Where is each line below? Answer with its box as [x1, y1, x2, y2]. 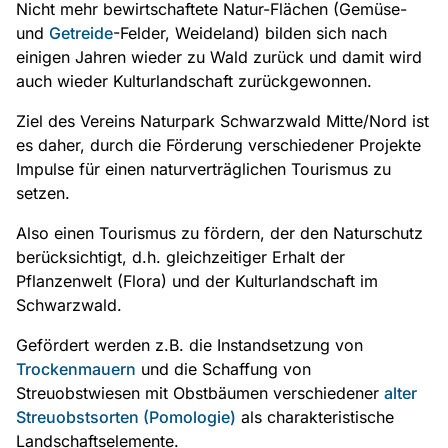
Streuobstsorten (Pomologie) [16, 407, 236, 427]
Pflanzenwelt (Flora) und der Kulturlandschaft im [16, 271, 378, 291]
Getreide [49, 23, 113, 43]
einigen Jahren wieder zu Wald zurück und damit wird [16, 47, 422, 67]
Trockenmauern [16, 359, 136, 379]
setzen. [16, 183, 70, 203]
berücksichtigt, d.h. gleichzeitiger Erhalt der [16, 247, 345, 267]
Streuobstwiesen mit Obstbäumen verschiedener [16, 383, 384, 403]
